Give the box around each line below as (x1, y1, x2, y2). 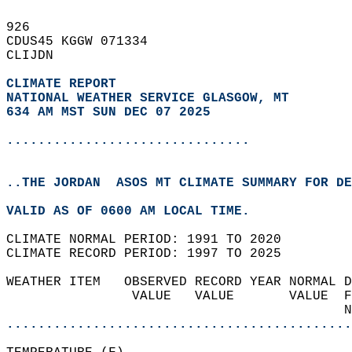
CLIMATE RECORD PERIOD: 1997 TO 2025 (6, 247, 297, 261)
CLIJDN (6, 49, 69, 63)
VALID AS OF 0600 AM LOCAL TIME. (6, 204, 266, 218)
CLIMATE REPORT (6, 77, 124, 91)
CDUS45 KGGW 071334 (6, 35, 163, 49)
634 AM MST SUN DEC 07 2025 (6, 105, 211, 119)
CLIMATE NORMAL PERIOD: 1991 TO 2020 (6, 233, 297, 247)
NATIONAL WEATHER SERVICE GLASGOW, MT (6, 91, 289, 105)
